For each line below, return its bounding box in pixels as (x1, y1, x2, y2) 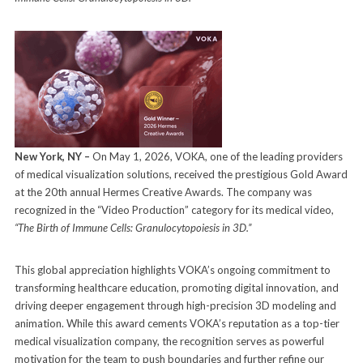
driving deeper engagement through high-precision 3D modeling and (14, 298, 336, 312)
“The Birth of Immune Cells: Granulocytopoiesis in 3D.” (14, 220, 251, 234)
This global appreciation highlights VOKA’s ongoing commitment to (14, 263, 331, 276)
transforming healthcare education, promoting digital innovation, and (14, 280, 339, 294)
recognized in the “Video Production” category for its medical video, (14, 203, 334, 216)
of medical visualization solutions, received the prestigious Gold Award (14, 167, 348, 181)
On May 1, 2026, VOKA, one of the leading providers (89, 149, 343, 163)
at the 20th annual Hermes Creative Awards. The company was (14, 185, 312, 199)
